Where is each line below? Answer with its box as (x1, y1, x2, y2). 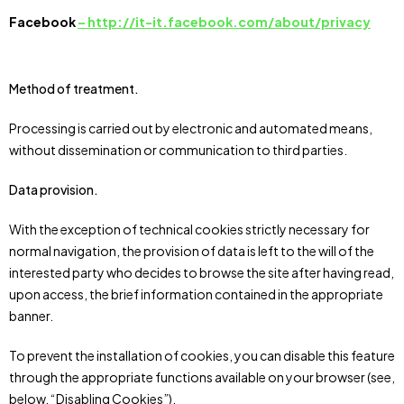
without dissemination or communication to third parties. (9, 142, 347, 158)
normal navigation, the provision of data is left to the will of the (9, 243, 374, 259)
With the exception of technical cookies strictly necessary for (9, 221, 370, 237)
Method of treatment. (9, 80, 139, 96)
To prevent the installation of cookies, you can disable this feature (9, 347, 395, 363)
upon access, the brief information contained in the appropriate (9, 286, 383, 302)
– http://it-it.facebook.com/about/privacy (78, 14, 371, 30)
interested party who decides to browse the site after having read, (9, 264, 394, 280)
